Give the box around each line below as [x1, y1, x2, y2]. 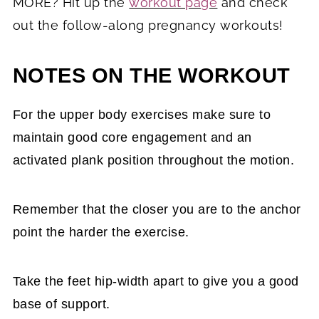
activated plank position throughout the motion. [12, 152, 295, 167]
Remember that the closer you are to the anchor [12, 202, 301, 216]
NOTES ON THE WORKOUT [12, 63, 291, 87]
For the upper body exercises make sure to [12, 107, 271, 122]
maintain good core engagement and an [12, 130, 252, 145]
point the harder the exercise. [12, 224, 189, 239]
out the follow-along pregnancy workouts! [12, 17, 283, 33]
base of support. [12, 296, 110, 311]
